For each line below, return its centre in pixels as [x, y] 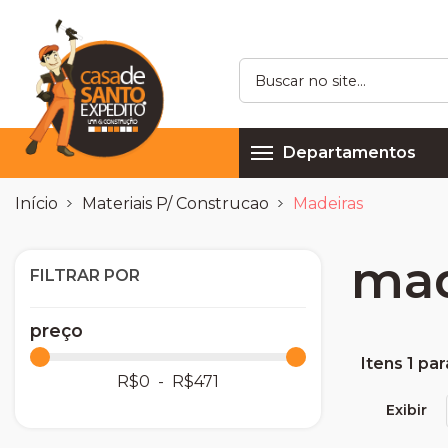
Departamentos [349, 153]
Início [36, 204]
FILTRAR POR [85, 276]
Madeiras [328, 204]
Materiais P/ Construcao [175, 204]
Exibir [406, 410]
